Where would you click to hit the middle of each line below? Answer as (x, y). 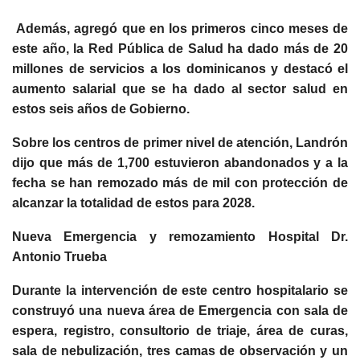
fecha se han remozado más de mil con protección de (180, 183)
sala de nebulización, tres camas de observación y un (180, 351)
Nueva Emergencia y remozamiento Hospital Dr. (180, 237)
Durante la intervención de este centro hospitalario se (180, 291)
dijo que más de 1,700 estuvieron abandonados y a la (180, 163)
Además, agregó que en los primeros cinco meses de (180, 29)
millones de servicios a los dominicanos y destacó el (180, 69)
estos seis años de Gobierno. (101, 109)
